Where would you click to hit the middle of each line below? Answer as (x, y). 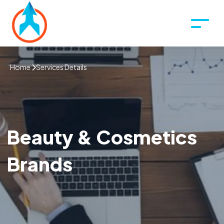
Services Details (61, 67)
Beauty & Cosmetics (102, 137)
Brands (39, 164)
